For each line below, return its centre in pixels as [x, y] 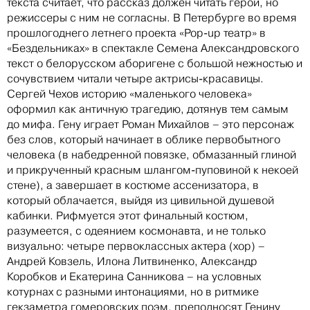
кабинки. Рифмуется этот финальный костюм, [128, 215]
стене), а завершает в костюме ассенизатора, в [133, 185]
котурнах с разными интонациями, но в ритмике [133, 291]
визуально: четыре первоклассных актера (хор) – [136, 246]
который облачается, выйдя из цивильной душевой [140, 200]
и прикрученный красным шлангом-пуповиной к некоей [153, 170]
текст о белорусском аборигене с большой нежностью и [155, 63]
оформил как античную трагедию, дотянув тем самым [148, 109]
